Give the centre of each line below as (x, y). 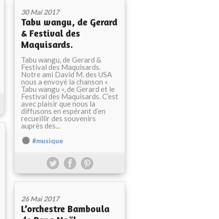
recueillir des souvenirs (58, 118)
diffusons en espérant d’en (63, 111)
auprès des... (41, 126)
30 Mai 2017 (40, 12)
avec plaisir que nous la (58, 104)
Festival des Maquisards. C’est (70, 96)
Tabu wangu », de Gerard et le (68, 89)
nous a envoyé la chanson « (65, 82)
